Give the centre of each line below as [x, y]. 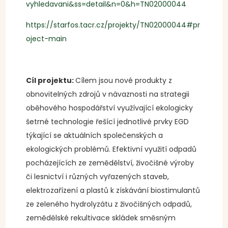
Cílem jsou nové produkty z [124, 80]
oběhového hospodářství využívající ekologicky [110, 108]
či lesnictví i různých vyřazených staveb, [98, 177]
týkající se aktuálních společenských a [95, 135]
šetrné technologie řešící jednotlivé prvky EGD [108, 122]
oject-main [47, 39]
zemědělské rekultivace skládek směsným [101, 218]
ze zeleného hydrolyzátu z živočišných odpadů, [109, 204]
